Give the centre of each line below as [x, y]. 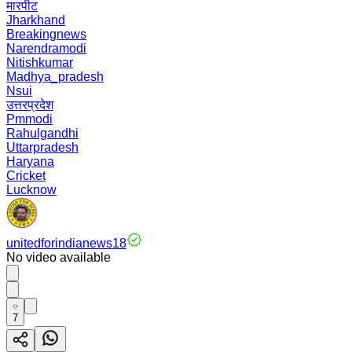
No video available [59, 257]
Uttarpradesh [42, 147]
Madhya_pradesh [55, 77]
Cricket [26, 176]
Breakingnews [46, 34]
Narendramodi [46, 48]
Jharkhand [36, 20]
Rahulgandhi [42, 133]
